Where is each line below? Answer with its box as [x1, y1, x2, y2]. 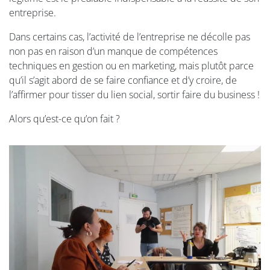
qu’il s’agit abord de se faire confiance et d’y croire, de [9, 74, 237, 87]
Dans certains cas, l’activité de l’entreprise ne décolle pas [9, 30, 250, 43]
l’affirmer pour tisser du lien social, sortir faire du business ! [9, 88, 260, 101]
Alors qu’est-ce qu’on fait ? [9, 112, 120, 125]
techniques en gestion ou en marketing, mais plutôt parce [9, 59, 254, 72]
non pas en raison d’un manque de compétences [9, 45, 218, 58]
